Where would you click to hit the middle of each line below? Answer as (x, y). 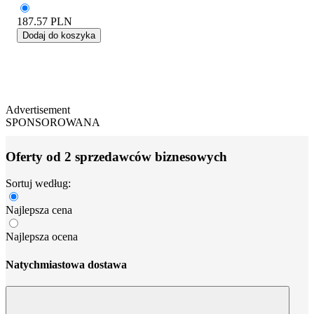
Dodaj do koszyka (59, 35)
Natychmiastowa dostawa (66, 264)
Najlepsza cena (39, 210)
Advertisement (38, 109)
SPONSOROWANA (53, 122)
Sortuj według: (38, 184)
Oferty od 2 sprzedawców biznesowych (116, 156)
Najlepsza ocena (42, 237)
